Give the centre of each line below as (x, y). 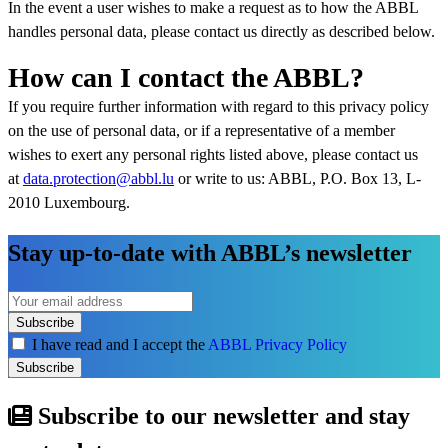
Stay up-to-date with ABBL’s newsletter (210, 252)
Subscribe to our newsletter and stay (224, 415)
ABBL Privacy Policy (277, 344)
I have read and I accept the (120, 344)
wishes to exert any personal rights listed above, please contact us (213, 154)
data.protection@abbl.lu (98, 178)
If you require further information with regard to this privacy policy (218, 106)
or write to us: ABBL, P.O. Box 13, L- (297, 178)
